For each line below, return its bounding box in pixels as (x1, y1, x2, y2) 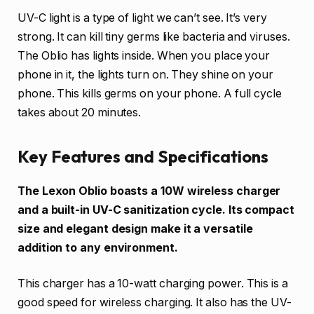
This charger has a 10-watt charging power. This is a (18, 277, 288, 291)
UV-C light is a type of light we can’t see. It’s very (18, 11, 267, 25)
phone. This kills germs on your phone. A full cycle (18, 86, 282, 100)
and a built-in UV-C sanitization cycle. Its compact (18, 203, 294, 217)
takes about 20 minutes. (18, 105, 142, 119)
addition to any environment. (18, 240, 178, 254)
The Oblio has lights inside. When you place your (18, 48, 271, 62)
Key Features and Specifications (18, 145, 268, 167)
